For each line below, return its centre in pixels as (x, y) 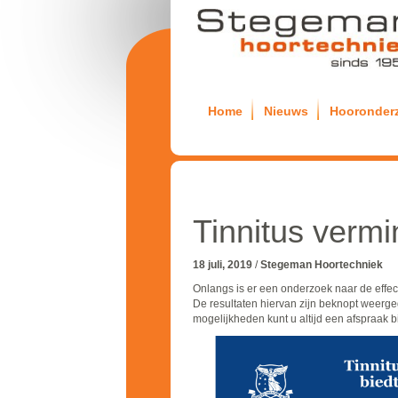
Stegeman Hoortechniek (322, 264)
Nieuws (286, 111)
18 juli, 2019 (223, 264)
